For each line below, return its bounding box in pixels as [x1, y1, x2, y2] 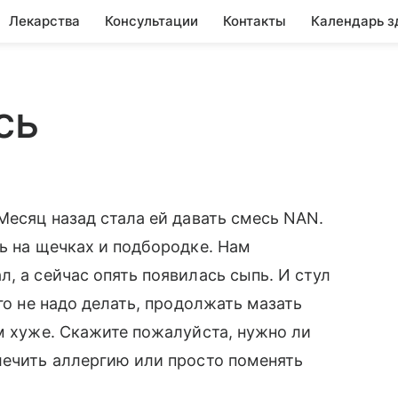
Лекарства [9, 12, 80, 29]
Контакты [223, 12, 286, 29]
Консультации [105, 12, 198, 29]
